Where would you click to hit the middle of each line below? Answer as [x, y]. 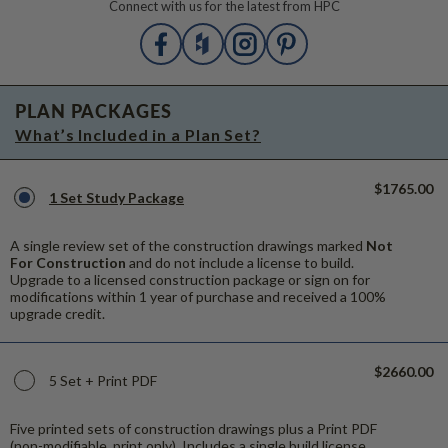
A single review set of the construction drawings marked [188, 245]
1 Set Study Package [116, 197]
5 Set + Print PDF [103, 380]
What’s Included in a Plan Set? [138, 134]
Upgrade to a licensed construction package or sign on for [190, 279]
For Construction [68, 262]
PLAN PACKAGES [93, 110]
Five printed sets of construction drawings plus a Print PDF [193, 428]
